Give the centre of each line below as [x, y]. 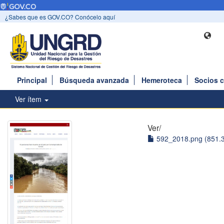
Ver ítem [29, 99]
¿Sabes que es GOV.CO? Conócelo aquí [60, 17]
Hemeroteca [162, 80]
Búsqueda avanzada [94, 80]
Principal [32, 80]
